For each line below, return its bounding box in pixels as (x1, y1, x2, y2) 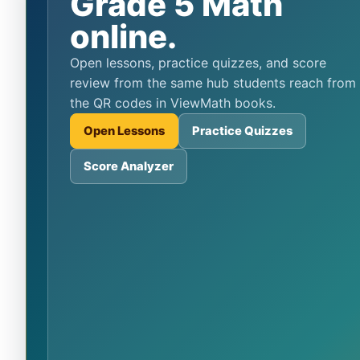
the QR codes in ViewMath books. (69, 94, 276, 111)
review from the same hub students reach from (69, 74, 356, 91)
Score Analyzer (83, 158, 174, 174)
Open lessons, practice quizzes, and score (69, 54, 80, 71)
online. (69, 16, 177, 56)
